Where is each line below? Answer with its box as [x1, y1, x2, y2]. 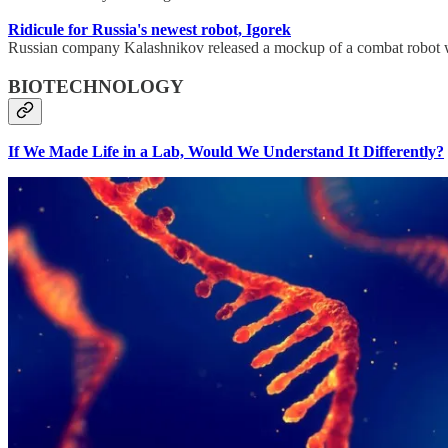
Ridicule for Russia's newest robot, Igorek [8, 21, 291, 39]
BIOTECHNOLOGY [8, 75, 184, 97]
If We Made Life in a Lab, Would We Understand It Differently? [8, 143, 444, 161]
